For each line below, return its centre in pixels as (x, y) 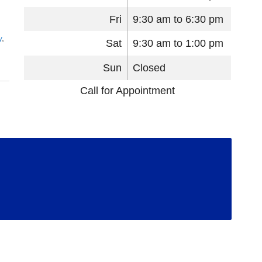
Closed (149, 68)
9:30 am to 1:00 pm (178, 44)
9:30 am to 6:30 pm (178, 19)
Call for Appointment (128, 90)
